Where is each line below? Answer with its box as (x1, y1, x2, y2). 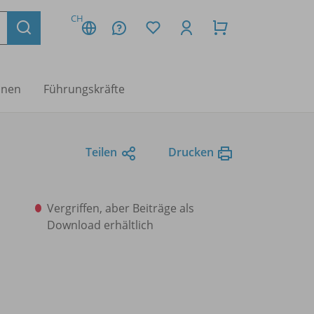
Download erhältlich (46, 217, 153, 233)
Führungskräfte (43, 81, 125, 97)
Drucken (168, 144, 214, 161)
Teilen (86, 144, 117, 161)
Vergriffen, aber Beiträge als (46, 200, 194, 216)
